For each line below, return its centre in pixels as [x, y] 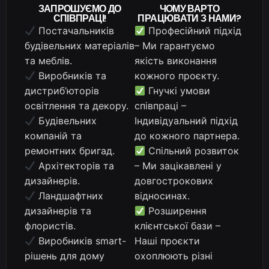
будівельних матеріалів [80, 46]
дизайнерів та [58, 211]
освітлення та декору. [77, 106]
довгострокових [174, 181]
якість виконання [176, 61]
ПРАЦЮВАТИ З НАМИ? [189, 19]
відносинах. [162, 196]
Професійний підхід [194, 31]
